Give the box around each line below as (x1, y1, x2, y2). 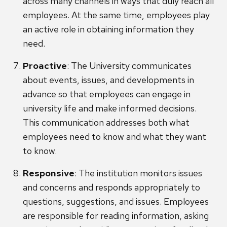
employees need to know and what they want (23, 131, 206, 143)
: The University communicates (67, 60, 192, 72)
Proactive (23, 60, 67, 72)
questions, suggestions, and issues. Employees (23, 196, 209, 208)
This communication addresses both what (23, 117, 190, 129)
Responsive (23, 167, 74, 179)
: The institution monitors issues (74, 167, 202, 179)
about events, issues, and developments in (23, 74, 194, 86)
